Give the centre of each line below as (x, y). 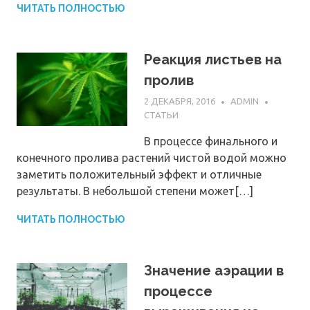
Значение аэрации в (214, 270)
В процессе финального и (211, 141)
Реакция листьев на (213, 59)
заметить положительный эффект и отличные (139, 174)
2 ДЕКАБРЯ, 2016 (180, 101)
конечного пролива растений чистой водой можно (152, 157)
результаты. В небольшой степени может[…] (135, 191)
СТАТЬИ (161, 115)
